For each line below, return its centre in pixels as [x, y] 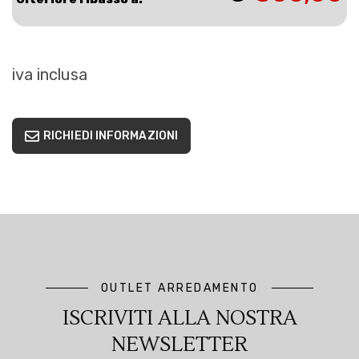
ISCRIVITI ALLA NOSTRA [179, 318]
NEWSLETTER [179, 344]
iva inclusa [50, 74]
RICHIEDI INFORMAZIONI [111, 135]
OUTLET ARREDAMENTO [179, 288]
